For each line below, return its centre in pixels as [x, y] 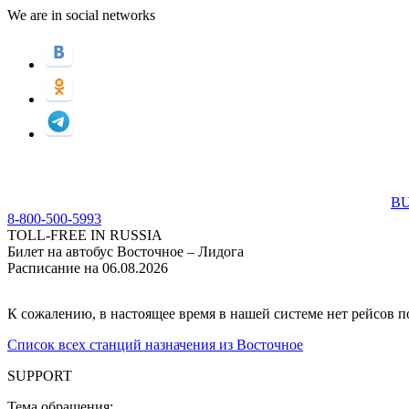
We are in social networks [81, 15]
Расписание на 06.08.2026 [88, 268]
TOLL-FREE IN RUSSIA [85, 235]
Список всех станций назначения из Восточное [155, 345]
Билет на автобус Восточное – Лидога [126, 252]
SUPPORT [40, 376]
